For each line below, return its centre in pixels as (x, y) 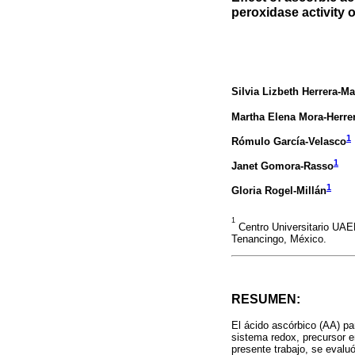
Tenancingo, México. (279, 239)
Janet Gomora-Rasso (282, 166)
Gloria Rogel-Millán (279, 190)
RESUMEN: (266, 300)
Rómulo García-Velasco (289, 141)
